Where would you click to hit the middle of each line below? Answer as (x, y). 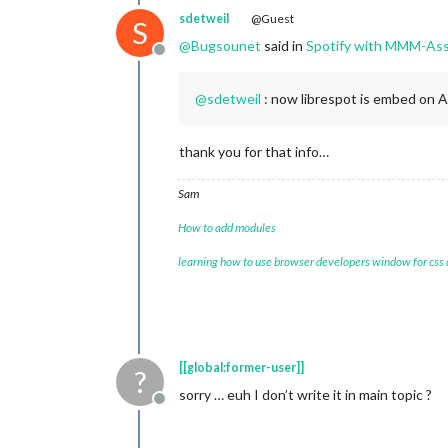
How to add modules (227, 228)
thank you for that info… (254, 152)
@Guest (271, 19)
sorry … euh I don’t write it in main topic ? (305, 395)
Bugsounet (226, 46)
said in (283, 46)
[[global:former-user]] (241, 368)
